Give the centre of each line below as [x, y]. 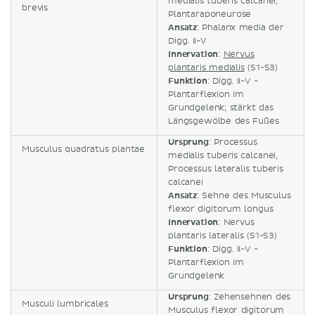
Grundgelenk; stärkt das [221, 108]
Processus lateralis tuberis [226, 169]
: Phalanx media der [240, 27]
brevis [35, 8]
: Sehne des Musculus [244, 195]
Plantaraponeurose [210, 14]
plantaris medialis [206, 67]
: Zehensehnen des [250, 297]
